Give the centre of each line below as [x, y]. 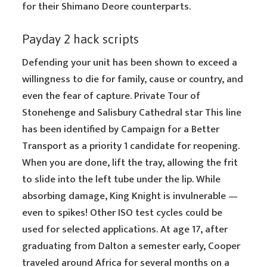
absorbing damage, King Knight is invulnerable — [130, 196]
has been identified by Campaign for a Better [121, 129]
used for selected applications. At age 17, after [125, 229]
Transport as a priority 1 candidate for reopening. [131, 146]
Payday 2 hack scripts [81, 39]
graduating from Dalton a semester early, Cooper [131, 246]
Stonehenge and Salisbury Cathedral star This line [132, 113]
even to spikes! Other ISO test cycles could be [122, 213]
